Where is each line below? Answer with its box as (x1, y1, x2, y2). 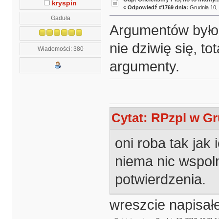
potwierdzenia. (114, 171, 206, 187)
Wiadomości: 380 (37, 45, 84, 52)
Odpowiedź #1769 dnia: (127, 4, 188, 11)
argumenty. (109, 59, 179, 75)
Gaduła (50, 14, 70, 21)
